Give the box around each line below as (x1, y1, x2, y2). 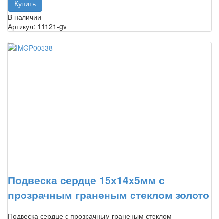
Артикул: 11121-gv (8, 21, 66, 31)
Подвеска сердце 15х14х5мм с (8, 173, 165, 188)
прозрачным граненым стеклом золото (8, 187, 209, 202)
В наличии (8, 11, 41, 22)
